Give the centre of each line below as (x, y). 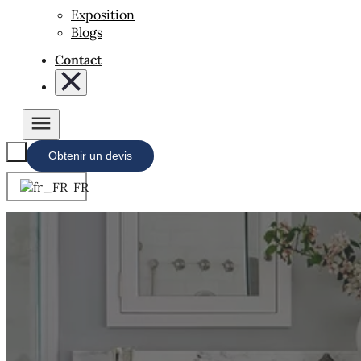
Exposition (103, 15)
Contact (78, 60)
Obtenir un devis (90, 156)
